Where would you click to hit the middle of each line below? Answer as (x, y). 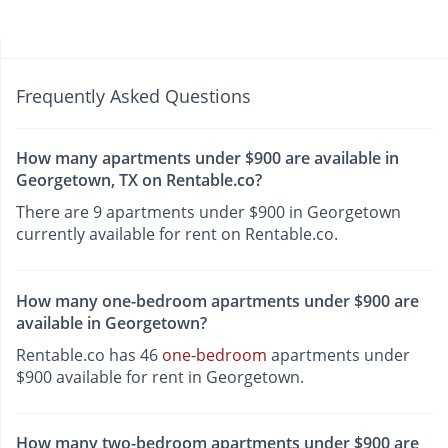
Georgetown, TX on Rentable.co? (139, 180)
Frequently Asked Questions (133, 96)
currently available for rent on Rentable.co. (177, 234)
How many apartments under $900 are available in (207, 158)
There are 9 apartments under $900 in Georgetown (208, 212)
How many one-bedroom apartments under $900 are (217, 300)
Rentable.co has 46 (89, 354)
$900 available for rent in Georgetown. (160, 376)
